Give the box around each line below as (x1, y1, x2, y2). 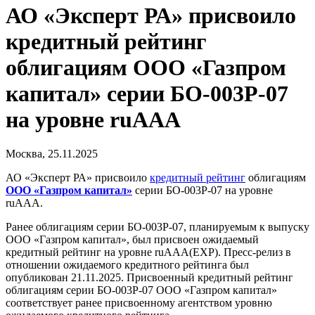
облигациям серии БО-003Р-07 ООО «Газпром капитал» (6, 284, 277, 297)
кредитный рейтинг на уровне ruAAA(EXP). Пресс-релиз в (6, 246, 291, 259)
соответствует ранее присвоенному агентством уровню (6, 297, 272, 309)
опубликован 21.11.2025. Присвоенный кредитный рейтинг (6, 271, 293, 284)
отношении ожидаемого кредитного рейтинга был (6, 259, 249, 271)
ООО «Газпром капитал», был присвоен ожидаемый (6, 233, 259, 246)
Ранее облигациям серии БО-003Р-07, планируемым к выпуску (6, 221, 309, 233)
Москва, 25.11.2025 (6, 148, 98, 160)
